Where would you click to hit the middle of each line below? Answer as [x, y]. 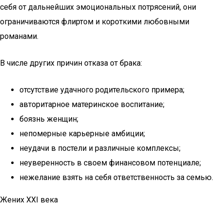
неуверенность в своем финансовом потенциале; [110, 163]
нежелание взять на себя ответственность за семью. [116, 177]
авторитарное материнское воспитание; [92, 104]
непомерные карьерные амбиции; [82, 134]
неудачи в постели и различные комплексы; [100, 148]
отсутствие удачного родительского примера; [102, 90]
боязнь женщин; [49, 119]
